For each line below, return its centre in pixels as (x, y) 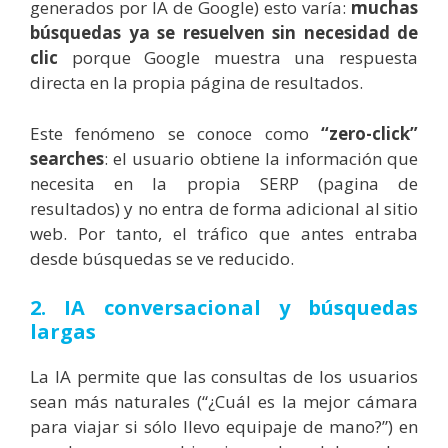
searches (67, 158)
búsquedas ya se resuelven (147, 33)
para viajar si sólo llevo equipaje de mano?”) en (224, 427)
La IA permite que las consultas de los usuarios (224, 377)
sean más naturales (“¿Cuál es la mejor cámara (224, 402)
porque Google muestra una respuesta (238, 58)
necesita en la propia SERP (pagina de (224, 183)
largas (63, 332)
